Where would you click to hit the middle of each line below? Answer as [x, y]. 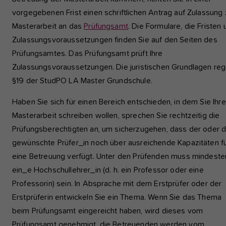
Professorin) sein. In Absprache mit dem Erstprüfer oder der [117, 184]
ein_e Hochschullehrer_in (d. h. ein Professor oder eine [108, 170]
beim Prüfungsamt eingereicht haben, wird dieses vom [108, 211]
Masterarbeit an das [48, 26]
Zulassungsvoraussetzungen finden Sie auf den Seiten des [115, 40]
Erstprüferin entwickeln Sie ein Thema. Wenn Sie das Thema [117, 197]
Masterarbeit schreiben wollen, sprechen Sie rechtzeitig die [116, 116]
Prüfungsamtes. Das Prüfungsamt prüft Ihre [88, 54]
